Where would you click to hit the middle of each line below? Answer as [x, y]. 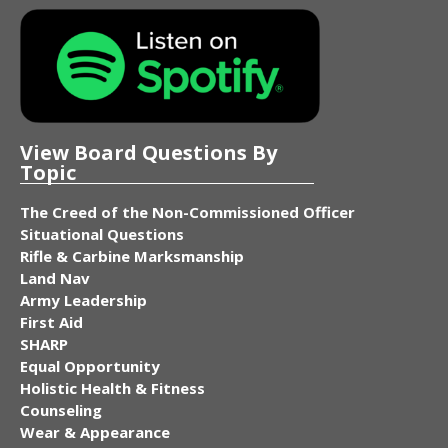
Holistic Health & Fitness [112, 387]
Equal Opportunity [90, 365]
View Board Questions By [148, 152]
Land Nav [55, 277]
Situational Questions [102, 233]
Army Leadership [83, 299]
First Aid [51, 321]
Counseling [61, 409]
